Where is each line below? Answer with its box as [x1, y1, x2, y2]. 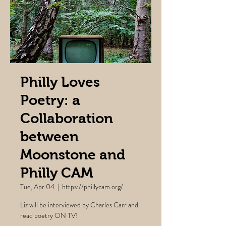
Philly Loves [20, 74, 100, 90]
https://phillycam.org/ [62, 182, 123, 192]
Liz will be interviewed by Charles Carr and [20, 200, 138, 210]
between [20, 129, 79, 144]
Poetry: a [20, 92, 80, 108]
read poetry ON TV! [20, 210, 78, 220]
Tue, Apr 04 [20, 182, 54, 192]
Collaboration [20, 110, 113, 126]
